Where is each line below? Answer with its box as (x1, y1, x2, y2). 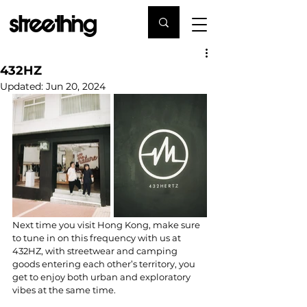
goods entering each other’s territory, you (12, 258, 197, 269)
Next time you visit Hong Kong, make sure (12, 219, 202, 230)
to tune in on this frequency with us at (12, 232, 183, 243)
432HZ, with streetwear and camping (12, 245, 180, 256)
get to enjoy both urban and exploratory (12, 271, 193, 282)
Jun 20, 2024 (46, 80, 106, 93)
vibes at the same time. (12, 284, 116, 295)
